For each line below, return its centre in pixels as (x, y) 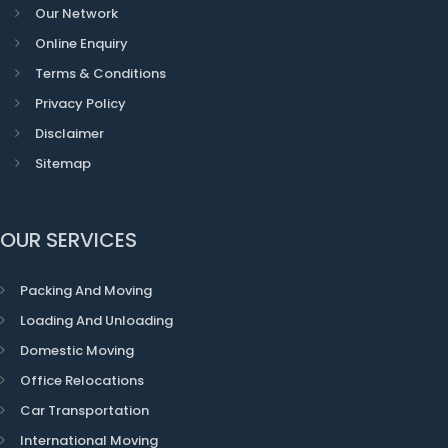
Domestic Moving (77, 350)
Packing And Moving (86, 290)
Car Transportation (84, 410)
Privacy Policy (80, 103)
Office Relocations (82, 380)
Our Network (76, 13)
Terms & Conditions (100, 73)
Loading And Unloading (96, 320)
